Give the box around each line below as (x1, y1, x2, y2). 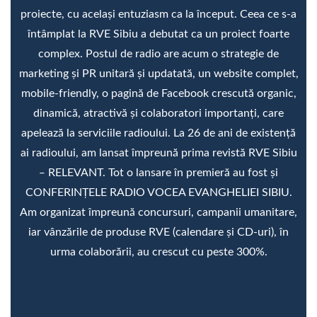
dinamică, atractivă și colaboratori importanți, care (33, 107, 284, 119)
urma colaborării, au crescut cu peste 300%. (50, 246, 267, 258)
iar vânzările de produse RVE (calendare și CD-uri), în (28, 226, 289, 238)
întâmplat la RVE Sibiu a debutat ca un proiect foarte (28, 28, 289, 40)
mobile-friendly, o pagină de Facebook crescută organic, (21, 87, 296, 99)
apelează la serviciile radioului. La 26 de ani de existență (21, 127, 296, 139)
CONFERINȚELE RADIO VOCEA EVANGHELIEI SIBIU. (25, 186, 292, 198)
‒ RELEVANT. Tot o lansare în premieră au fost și (39, 166, 278, 178)
